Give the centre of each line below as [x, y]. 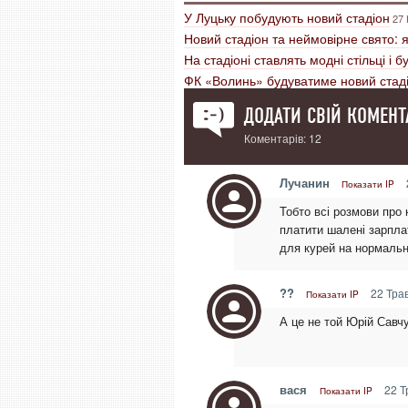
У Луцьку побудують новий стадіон [287, 17]
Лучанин [305, 183]
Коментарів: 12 [283, 138]
